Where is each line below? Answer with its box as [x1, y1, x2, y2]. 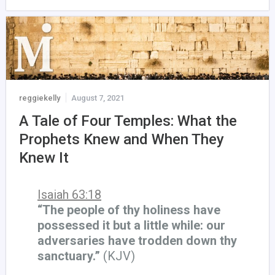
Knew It [19, 149, 69, 167]
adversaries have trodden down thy [37, 233, 237, 249]
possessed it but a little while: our [37, 218, 225, 233]
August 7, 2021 [71, 93, 124, 103]
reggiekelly [19, 93, 60, 103]
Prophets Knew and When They [19, 131, 224, 149]
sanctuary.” [37, 249, 100, 264]
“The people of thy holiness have [37, 203, 220, 218]
